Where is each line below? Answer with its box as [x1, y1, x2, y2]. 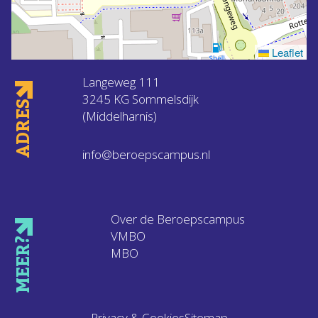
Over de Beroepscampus [111, 211, 245, 227]
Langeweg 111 [82, 74, 160, 90]
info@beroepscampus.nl [82, 146, 210, 163]
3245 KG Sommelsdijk [82, 91, 199, 107]
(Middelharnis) [82, 108, 157, 124]
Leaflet [269, 45, 303, 60]
